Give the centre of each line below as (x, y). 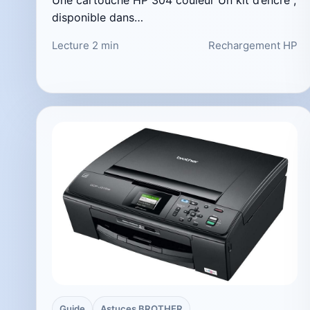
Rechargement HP (253, 45)
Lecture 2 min (85, 45)
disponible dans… (98, 17)
